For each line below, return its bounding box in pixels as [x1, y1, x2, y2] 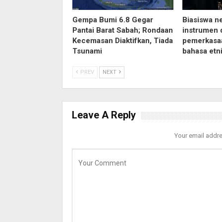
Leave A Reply [71, 109, 136, 121]
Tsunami [72, 47, 102, 56]
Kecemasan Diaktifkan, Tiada [72, 36, 173, 46]
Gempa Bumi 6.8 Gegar [72, 15, 153, 25]
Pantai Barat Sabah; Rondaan [72, 26, 173, 35]
